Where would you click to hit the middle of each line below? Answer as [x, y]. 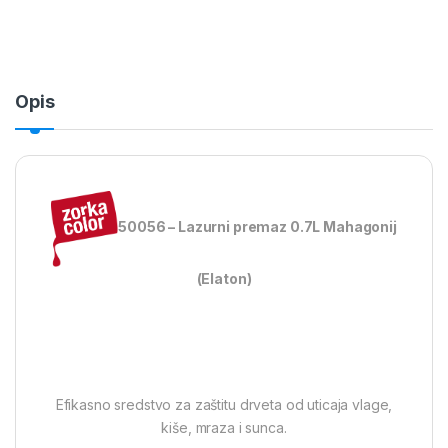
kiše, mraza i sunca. [224, 427]
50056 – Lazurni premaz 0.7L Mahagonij [257, 227]
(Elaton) [224, 278]
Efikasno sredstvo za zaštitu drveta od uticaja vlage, [224, 404]
